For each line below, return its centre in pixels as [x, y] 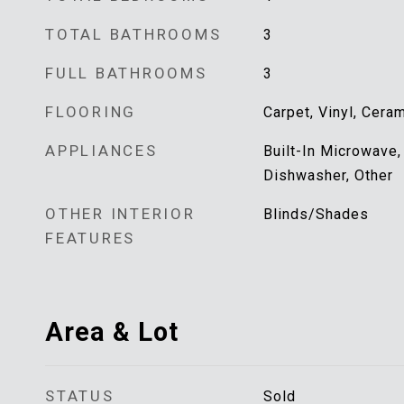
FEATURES [90, 238]
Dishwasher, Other [328, 175]
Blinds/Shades [316, 214]
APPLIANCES [101, 151]
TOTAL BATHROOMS [133, 34]
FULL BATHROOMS [126, 73]
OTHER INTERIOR [120, 214]
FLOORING [91, 112]
